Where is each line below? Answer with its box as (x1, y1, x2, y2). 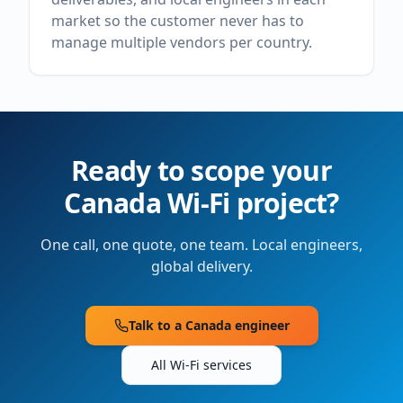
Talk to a (128, 317, 185, 334)
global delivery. (150, 256, 253, 276)
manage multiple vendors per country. (51, 32, 312, 52)
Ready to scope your (71, 152, 332, 189)
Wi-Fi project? (160, 184, 339, 221)
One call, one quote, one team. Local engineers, (40, 235, 363, 255)
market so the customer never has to (51, 11, 304, 31)
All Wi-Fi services (151, 356, 252, 373)
